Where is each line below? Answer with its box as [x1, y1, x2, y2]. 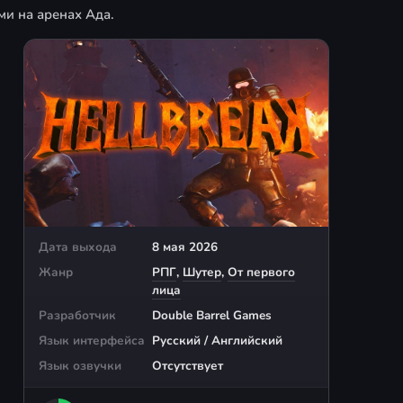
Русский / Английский [152, 331, 282, 349]
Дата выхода [39, 237, 117, 255]
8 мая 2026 [152, 237, 218, 255]
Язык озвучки [39, 356, 121, 374]
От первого [228, 263, 295, 281]
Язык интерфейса [39, 331, 145, 349]
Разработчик [39, 306, 116, 324]
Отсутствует [152, 356, 223, 374]
